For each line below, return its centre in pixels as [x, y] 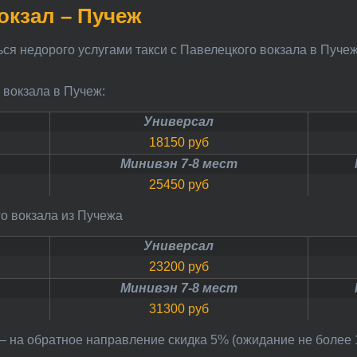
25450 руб [182, 184]
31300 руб [182, 308]
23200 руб [182, 266]
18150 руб [182, 142]
